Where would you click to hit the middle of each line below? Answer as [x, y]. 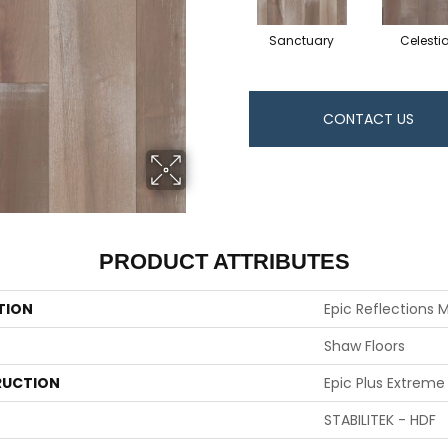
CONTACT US [368, 119]
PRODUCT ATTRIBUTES [224, 261]
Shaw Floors [364, 346]
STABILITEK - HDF [380, 420]
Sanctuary [301, 40]
